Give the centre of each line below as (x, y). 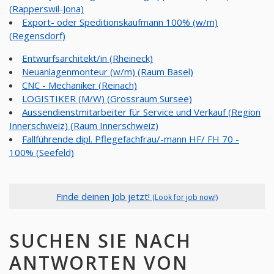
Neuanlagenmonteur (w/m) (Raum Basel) (108, 71)
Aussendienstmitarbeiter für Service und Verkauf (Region (141, 112)
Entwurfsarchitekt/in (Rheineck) (87, 58)
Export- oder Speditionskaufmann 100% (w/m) (120, 22)
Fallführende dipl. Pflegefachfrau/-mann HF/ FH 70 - (131, 139)
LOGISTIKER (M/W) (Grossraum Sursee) (107, 98)
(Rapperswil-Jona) (46, 8)
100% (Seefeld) (42, 152)
